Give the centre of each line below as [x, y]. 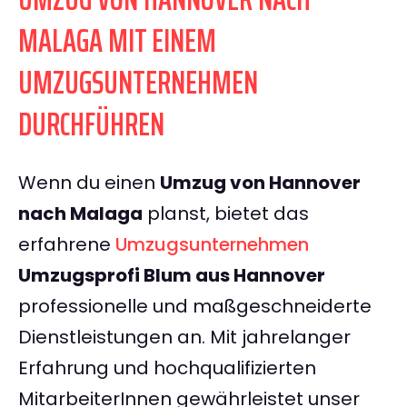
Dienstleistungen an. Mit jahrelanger [184, 338]
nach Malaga [80, 214]
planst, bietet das [226, 214]
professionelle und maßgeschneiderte [195, 307]
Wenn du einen [89, 183]
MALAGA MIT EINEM [117, 41]
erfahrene [67, 245]
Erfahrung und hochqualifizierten [167, 368]
